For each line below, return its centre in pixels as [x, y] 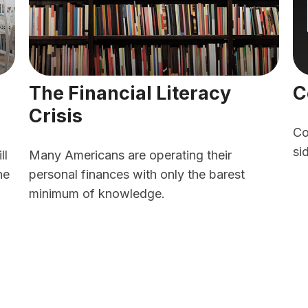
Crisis [56, 115]
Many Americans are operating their [131, 155]
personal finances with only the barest [137, 174]
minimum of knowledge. [97, 193]
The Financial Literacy [130, 93]
